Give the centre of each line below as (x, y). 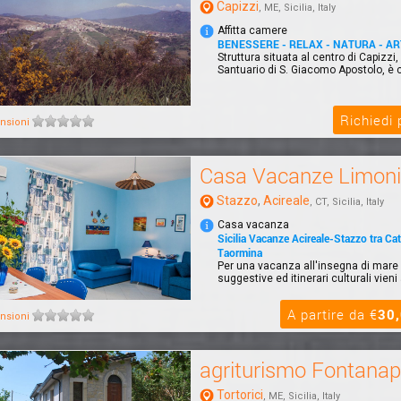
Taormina (240, 252)
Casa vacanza (253, 224)
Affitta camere (252, 30)
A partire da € (333, 314)
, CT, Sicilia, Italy (347, 201)
